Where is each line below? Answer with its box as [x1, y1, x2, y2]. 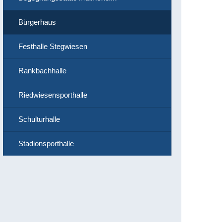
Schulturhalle [18, 115, 60, 123]
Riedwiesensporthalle [18, 91, 87, 99]
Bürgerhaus [18, 18, 56, 26]
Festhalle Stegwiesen [18, 42, 87, 51]
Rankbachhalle [18, 66, 66, 75]
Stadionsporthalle [18, 139, 74, 148]
